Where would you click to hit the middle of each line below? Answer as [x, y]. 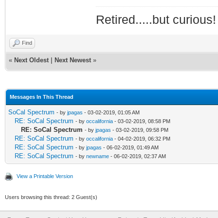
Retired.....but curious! [156, 19]
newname [98, 156]
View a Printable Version [45, 176]
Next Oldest [31, 60]
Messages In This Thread [42, 97]
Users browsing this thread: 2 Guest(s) [51, 197]
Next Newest [73, 60]
